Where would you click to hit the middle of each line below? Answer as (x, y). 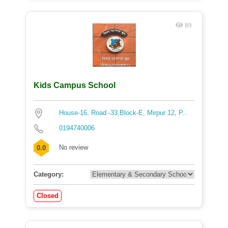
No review (74, 147)
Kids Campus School (75, 85)
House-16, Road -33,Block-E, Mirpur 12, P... (124, 113)
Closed (48, 196)
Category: (49, 174)
